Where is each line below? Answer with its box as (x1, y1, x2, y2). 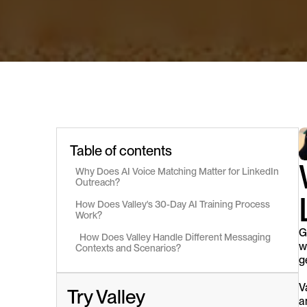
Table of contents (70, 142, 172, 159)
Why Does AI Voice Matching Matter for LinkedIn (75, 165, 279, 177)
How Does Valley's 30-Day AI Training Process (75, 198, 270, 210)
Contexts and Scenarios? (75, 242, 181, 254)
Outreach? (75, 176, 120, 188)
